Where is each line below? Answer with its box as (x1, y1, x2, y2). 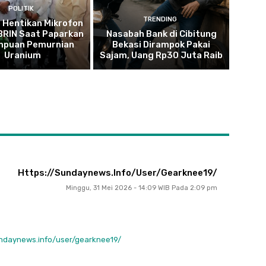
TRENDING (142, 15, 177, 24)
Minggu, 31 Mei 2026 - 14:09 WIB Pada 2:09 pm (66, 184, 217, 192)
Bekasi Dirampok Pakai (112, 39, 211, 50)
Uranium (4, 50, 41, 61)
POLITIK (8, 5, 34, 13)
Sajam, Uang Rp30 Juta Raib (100, 50, 223, 61)
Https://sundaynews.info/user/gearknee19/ (18, 167, 217, 179)
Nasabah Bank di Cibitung (106, 28, 217, 40)
